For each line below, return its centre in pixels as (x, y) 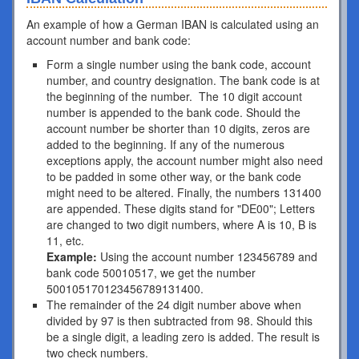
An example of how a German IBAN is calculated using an (173, 24)
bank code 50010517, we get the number (153, 272)
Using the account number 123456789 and (207, 256)
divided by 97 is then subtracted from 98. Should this (179, 321)
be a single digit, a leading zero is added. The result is (183, 337)
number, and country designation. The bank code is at (183, 80)
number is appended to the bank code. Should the (173, 112)
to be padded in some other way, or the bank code (174, 176)
